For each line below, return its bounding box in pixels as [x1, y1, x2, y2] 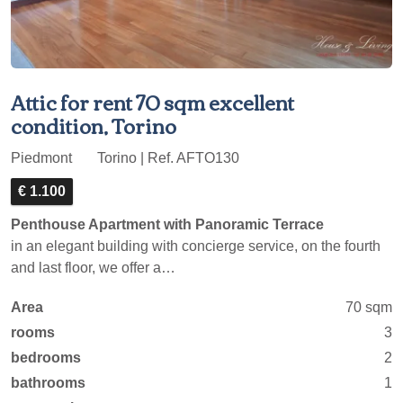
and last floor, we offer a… [11, 260, 175, 275]
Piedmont [11, 150, 76, 166]
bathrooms [11, 375, 85, 390]
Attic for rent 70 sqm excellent [11, 84, 294, 120]
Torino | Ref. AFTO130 [94, 150, 239, 166]
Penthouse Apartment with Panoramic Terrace [11, 217, 324, 232]
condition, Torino [11, 107, 176, 143]
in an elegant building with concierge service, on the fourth [11, 238, 381, 254]
